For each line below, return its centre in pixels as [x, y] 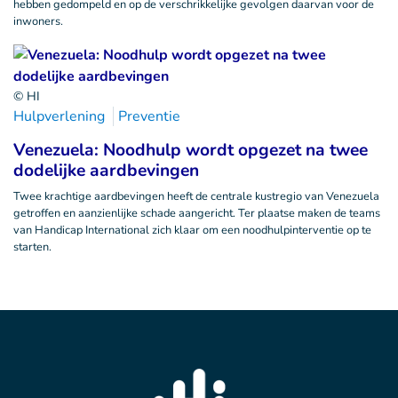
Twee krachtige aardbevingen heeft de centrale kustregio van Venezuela [196, 196]
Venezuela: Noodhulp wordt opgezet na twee [191, 150]
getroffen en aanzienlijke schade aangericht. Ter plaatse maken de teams [197, 213]
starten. [32, 247]
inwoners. [38, 21]
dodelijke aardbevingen [106, 171]
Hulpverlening [59, 116]
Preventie [149, 116]
